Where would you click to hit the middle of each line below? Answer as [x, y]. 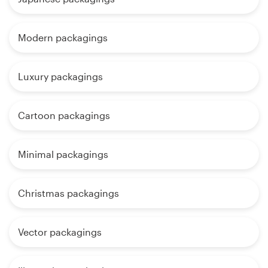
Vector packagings [60, 232]
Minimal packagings [63, 154]
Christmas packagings [68, 193]
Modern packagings [63, 37]
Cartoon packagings [64, 115]
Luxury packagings [60, 76]
